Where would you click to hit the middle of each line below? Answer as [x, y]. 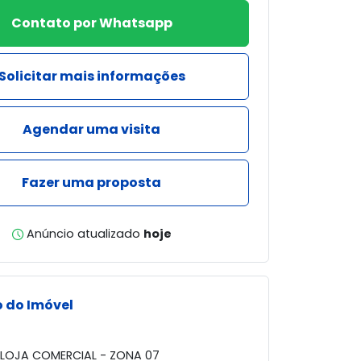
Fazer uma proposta [91, 183]
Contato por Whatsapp [91, 23]
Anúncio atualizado [83, 234]
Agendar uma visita [91, 129]
